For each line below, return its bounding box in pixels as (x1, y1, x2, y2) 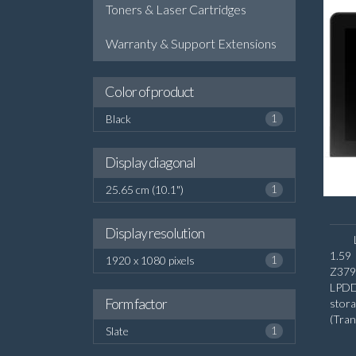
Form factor (105, 295, 167, 312)
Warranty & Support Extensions (106, 36, 277, 51)
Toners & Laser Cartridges (106, 2, 246, 17)
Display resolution (105, 224, 204, 242)
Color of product (105, 83, 194, 100)
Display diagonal (105, 153, 195, 171)
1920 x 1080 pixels (106, 253, 195, 267)
